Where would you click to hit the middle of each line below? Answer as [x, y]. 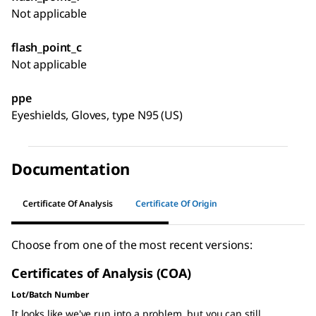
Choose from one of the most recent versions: [132, 244]
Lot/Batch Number [50, 294]
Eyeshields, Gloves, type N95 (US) [97, 115]
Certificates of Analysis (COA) [101, 273]
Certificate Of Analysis [68, 204]
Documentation [71, 168]
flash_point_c [47, 47]
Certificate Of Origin [176, 204]
